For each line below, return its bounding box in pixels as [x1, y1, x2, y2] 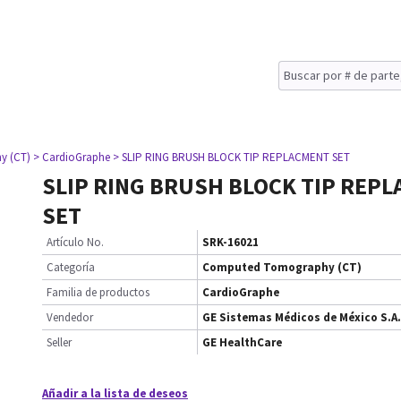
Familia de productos [47, 285, 149, 300]
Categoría [47, 260, 95, 275]
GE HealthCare [202, 335, 282, 350]
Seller [47, 335, 72, 350]
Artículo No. [47, 235, 104, 250]
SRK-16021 [202, 235, 259, 250]
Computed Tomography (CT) [202, 260, 362, 275]
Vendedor [47, 310, 93, 325]
